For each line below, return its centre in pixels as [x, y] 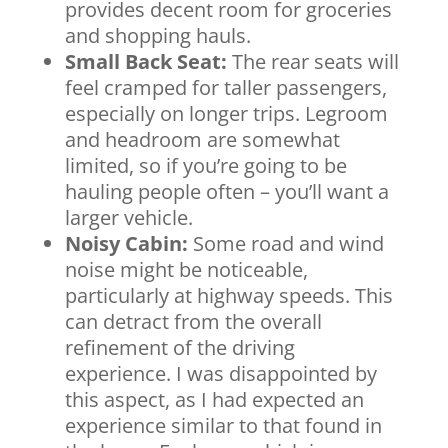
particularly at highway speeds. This [228, 295]
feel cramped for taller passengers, [225, 87]
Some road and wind [285, 243]
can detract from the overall [193, 321]
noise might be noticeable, [186, 269]
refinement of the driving [179, 347]
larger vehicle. [128, 217]
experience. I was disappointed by [220, 373]
